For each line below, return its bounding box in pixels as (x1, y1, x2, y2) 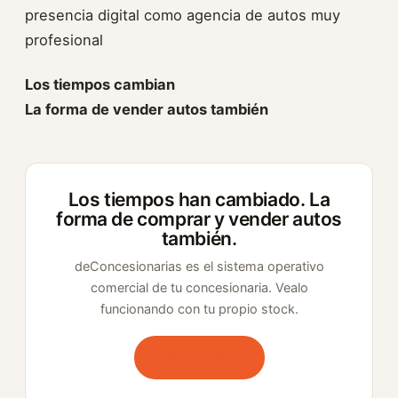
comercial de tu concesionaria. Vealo (90, 280, 308, 296)
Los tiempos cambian (25, 76, 175, 93)
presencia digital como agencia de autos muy (25, 6, 340, 24)
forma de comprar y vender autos (56, 208, 342, 230)
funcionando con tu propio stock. (99, 301, 298, 317)
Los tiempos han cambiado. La (68, 188, 330, 211)
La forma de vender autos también (25, 100, 268, 118)
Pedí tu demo (156, 348, 242, 365)
